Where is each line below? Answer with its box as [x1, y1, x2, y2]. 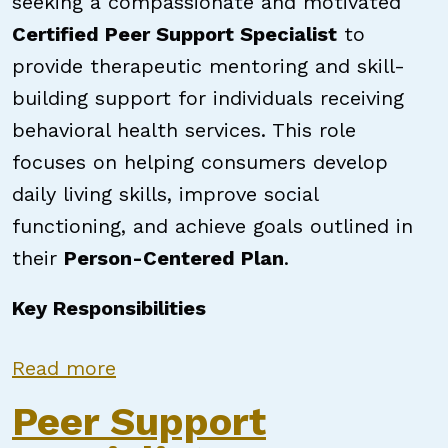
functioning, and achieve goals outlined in [12, 214, 413, 238]
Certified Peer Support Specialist [12, 22, 337, 46]
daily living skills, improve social [12, 182, 318, 206]
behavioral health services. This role [12, 118, 356, 142]
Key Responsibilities [12, 296, 206, 320]
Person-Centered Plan [64, 246, 284, 270]
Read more [12, 356, 116, 380]
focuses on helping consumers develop [12, 150, 388, 174]
